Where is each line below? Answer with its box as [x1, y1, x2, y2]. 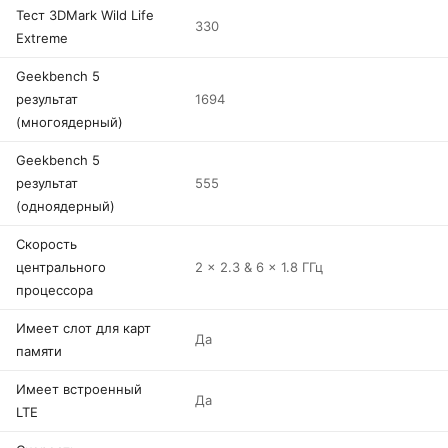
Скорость [16, 236, 77, 252]
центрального [16, 259, 106, 275]
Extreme [16, 30, 68, 46]
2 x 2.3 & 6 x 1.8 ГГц [195, 259, 323, 275]
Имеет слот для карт [16, 320, 151, 336]
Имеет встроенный [16, 381, 142, 397]
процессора [16, 282, 93, 298]
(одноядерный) [16, 198, 115, 214]
